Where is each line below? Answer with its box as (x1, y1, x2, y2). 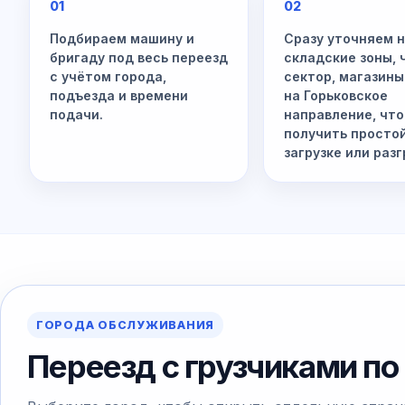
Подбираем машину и (50, 31, 194, 46)
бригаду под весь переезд (50, 50, 228, 65)
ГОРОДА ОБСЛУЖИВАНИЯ (35, 317, 215, 332)
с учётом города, (50, 69, 166, 84)
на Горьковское (284, 88, 389, 103)
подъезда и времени (50, 88, 188, 103)
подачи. (50, 107, 103, 122)
